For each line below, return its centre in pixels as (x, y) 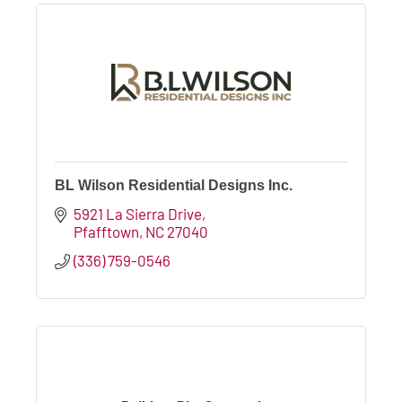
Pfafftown (107, 231)
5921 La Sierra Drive (138, 213)
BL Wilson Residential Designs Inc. (174, 185)
